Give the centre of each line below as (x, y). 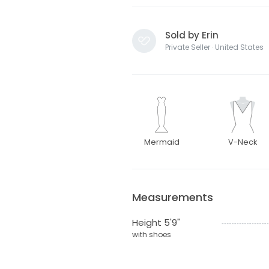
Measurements (172, 198)
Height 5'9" (156, 223)
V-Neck (243, 142)
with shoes (151, 235)
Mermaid (162, 142)
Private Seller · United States (214, 47)
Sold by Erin (192, 35)
